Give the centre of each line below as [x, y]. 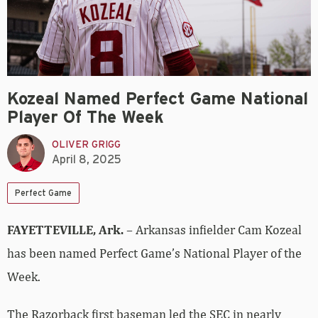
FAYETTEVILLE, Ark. [67, 229]
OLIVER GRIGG [86, 145]
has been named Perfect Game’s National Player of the [154, 253]
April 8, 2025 [87, 160]
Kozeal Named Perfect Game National [158, 99]
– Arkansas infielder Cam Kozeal [214, 229]
